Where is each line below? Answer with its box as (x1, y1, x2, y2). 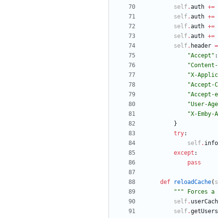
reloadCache (174, 179, 211, 186)
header (191, 42, 211, 50)
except (174, 149, 194, 157)
